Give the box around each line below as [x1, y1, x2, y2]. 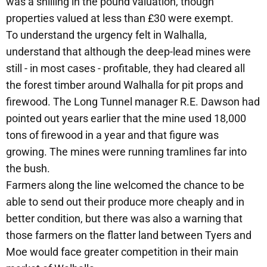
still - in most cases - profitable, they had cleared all [6, 61, 245, 74]
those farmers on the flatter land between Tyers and [6, 228, 252, 241]
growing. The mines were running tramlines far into [6, 145, 247, 158]
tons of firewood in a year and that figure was [6, 128, 219, 141]
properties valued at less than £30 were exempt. [6, 11, 234, 24]
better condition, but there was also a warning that [6, 212, 243, 225]
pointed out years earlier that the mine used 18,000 [6, 111, 246, 125]
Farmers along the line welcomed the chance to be [6, 178, 244, 191]
